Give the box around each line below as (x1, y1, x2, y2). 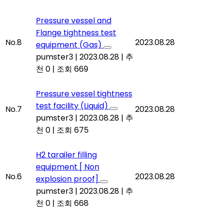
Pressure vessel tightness (36, 88, 132, 99)
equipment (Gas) (36, 39, 104, 50)
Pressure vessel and (36, 15, 111, 26)
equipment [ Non (36, 161, 99, 172)
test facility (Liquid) (36, 100, 110, 111)
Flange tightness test (36, 27, 116, 38)
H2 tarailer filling (36, 149, 97, 160)
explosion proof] (36, 173, 100, 185)
